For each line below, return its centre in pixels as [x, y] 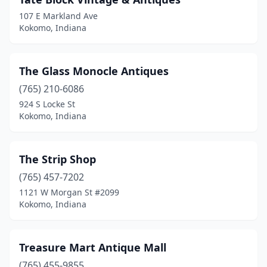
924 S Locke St [47, 104]
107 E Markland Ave [58, 16]
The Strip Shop [58, 159]
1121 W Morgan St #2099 [69, 192]
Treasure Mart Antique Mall [93, 247]
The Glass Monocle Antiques [94, 71]
